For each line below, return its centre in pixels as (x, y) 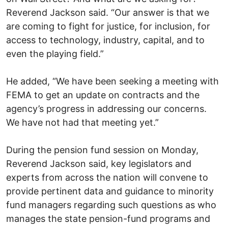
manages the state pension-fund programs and (108, 218)
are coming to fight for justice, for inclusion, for (108, 26)
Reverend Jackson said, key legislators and (99, 163)
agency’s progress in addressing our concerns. (106, 108)
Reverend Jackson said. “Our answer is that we (108, 12)
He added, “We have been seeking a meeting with (112, 81)
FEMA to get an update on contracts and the (103, 95)
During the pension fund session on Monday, (102, 150)
